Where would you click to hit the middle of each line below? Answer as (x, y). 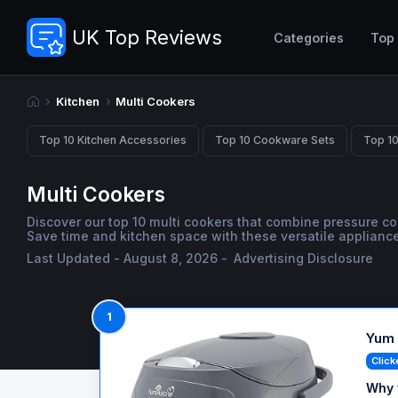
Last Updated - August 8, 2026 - (129, 259)
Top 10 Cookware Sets (275, 140)
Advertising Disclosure (304, 259)
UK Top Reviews (147, 37)
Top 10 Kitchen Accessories (113, 140)
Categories (309, 37)
